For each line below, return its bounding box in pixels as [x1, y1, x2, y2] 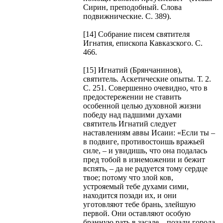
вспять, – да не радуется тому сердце [83, 164, 208, 173]
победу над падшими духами [83, 110, 182, 119]
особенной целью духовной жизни [83, 101, 201, 110]
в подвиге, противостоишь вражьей [83, 137, 205, 146]
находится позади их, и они [83, 191, 177, 200]
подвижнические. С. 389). [83, 11, 171, 20]
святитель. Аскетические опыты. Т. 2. [83, 74, 211, 83]
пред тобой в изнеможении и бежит [83, 155, 205, 164]
